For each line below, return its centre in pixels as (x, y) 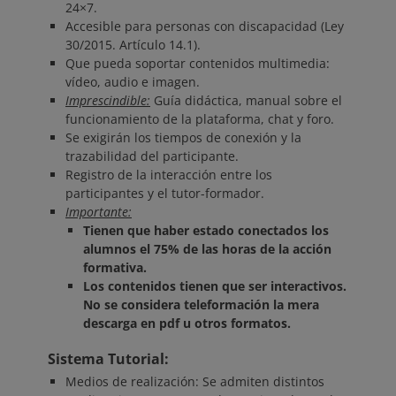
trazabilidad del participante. (152, 156)
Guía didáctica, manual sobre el (246, 101)
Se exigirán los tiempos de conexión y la (183, 138)
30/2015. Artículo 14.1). (133, 45)
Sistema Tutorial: (108, 359)
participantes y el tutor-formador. (165, 194)
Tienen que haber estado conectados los (206, 231)
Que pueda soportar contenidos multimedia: (198, 64)
